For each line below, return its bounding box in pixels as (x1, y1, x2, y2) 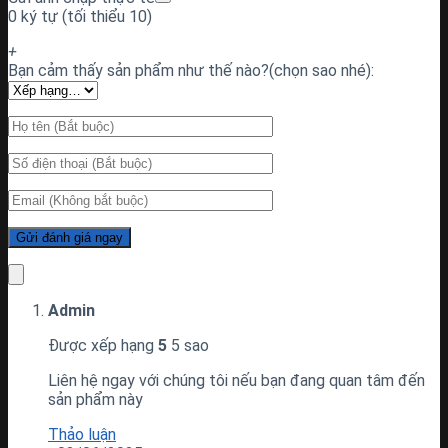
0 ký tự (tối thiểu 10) (8, 6, 152, 26)
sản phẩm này (48, 389, 143, 409)
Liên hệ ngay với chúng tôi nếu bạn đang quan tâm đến (48, 370, 425, 390)
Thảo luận (48, 424, 116, 444)
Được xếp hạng (48, 335, 158, 355)
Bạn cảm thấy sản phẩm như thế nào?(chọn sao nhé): (8, 60, 374, 80)
